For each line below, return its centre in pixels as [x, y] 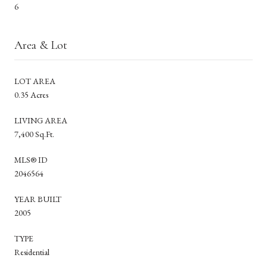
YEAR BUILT [38, 199]
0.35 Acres [31, 94]
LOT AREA [35, 81]
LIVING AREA [41, 120]
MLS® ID [31, 159]
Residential [32, 252]
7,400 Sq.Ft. [34, 134]
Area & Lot [41, 45]
